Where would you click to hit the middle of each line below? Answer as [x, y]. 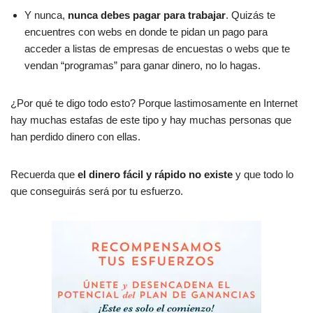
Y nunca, [46, 15]
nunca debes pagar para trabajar [147, 15]
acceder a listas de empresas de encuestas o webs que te [157, 48]
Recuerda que [44, 174]
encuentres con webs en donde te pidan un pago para [146, 31]
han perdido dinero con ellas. [75, 136]
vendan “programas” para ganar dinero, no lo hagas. [143, 65]
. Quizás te [250, 15]
